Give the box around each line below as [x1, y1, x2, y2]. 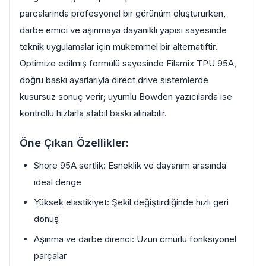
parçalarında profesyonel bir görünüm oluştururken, [20, 8, 226, 19]
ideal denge [34, 176, 81, 188]
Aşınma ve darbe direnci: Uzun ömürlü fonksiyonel [34, 233, 236, 245]
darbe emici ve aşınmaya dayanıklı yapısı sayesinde [20, 24, 227, 36]
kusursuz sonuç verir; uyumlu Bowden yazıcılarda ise [20, 91, 232, 102]
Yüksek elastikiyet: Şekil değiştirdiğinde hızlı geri [34, 197, 229, 208]
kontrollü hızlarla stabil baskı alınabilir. [20, 107, 167, 119]
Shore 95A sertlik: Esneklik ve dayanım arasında [34, 160, 226, 171]
